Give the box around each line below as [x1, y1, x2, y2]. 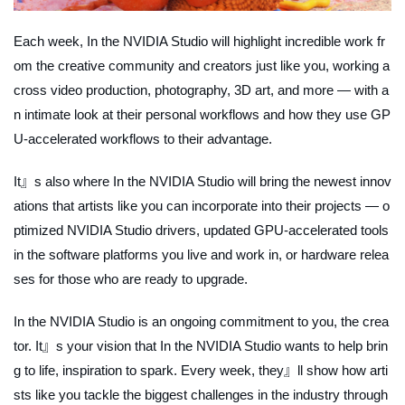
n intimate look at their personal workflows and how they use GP [14, 107, 391, 123]
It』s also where [14, 174, 113, 190]
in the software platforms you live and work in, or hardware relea [14, 247, 389, 263]
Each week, [14, 33, 87, 50]
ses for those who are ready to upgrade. [14, 271, 248, 287]
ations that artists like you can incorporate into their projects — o [14, 198, 390, 214]
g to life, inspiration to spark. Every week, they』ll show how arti [14, 363, 388, 379]
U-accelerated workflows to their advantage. [14, 131, 272, 147]
